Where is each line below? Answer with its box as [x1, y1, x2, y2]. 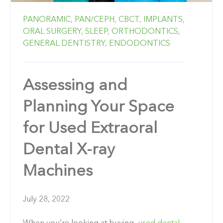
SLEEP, [85, 27, 110, 36]
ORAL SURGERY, [23, 27, 83, 36]
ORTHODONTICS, [111, 27, 180, 36]
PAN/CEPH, [75, 15, 116, 24]
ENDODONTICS [109, 39, 170, 48]
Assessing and [23, 78, 127, 94]
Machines [23, 163, 93, 180]
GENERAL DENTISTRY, [23, 39, 107, 48]
